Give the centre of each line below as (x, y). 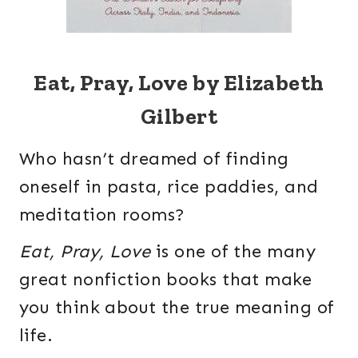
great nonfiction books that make (166, 280)
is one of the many (233, 252)
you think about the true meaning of (177, 308)
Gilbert (179, 117)
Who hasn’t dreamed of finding (154, 159)
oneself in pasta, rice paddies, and (169, 187)
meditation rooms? (107, 215)
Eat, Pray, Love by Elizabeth (179, 83)
